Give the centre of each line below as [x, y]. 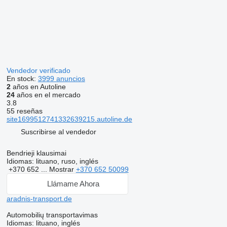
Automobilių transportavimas [52, 215]
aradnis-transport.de [39, 198]
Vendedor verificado [39, 70]
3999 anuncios [61, 78]
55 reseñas [24, 111]
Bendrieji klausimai [36, 153]
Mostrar [62, 169]
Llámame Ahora [73, 184]
